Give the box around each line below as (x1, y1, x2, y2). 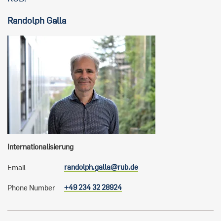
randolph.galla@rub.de (64, 162, 138, 172)
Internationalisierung (7, 142, 74, 151)
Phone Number (7, 183, 55, 192)
